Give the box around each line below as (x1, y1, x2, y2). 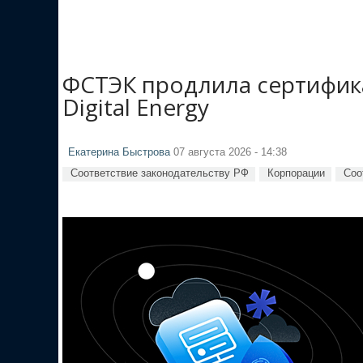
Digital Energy (62, 91, 209, 122)
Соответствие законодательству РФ (70, 166, 249, 179)
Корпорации (267, 166, 325, 179)
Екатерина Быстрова (68, 146, 170, 158)
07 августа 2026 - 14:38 (170, 146, 287, 158)
